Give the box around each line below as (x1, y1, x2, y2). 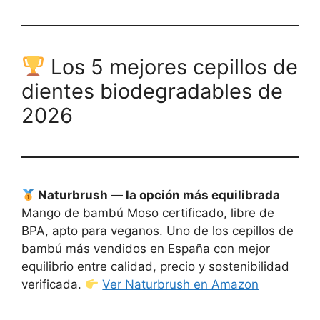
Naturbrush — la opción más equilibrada (35, 188, 281, 203)
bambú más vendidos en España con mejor (21, 241, 270, 256)
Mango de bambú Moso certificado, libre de (21, 206, 274, 221)
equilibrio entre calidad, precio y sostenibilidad (21, 259, 289, 274)
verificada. (21, 277, 85, 292)
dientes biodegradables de (21, 79, 283, 104)
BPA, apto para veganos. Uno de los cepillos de (21, 224, 294, 239)
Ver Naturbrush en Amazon (102, 277, 259, 292)
